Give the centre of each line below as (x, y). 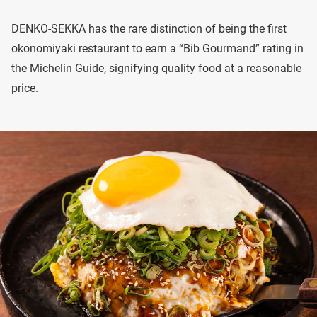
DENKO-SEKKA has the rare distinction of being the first (149, 29)
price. (25, 88)
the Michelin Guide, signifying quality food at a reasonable (156, 68)
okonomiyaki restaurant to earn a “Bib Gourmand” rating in (157, 48)
